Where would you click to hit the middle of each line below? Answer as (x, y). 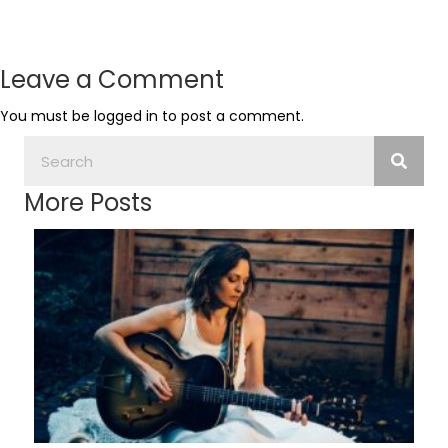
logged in (126, 116)
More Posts (88, 202)
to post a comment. (231, 116)
